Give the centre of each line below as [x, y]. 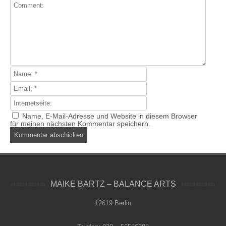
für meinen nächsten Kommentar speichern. [80, 124]
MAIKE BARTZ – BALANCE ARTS [113, 184]
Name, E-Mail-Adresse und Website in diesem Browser [110, 116]
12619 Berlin [113, 203]
